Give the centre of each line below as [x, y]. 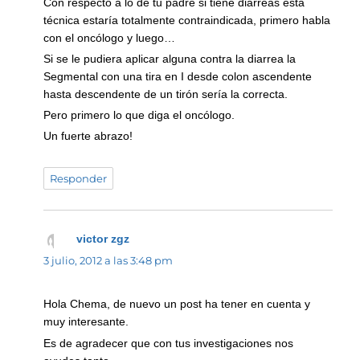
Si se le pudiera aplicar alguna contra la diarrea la [170, 58]
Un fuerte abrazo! [88, 136]
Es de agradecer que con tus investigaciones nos [169, 343]
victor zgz [102, 239]
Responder [79, 179]
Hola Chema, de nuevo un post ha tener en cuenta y [177, 304]
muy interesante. [86, 322]
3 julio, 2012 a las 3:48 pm [108, 261]
